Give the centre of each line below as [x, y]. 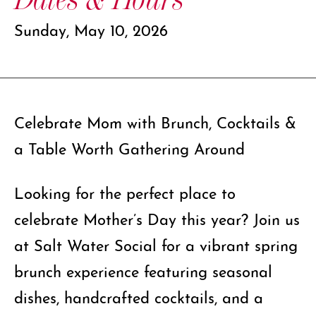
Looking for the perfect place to [125, 192]
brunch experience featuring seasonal [143, 270]
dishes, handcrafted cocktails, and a [139, 296]
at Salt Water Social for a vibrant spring [156, 244]
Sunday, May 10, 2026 [91, 29]
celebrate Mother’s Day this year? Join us [157, 218]
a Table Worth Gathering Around [129, 147]
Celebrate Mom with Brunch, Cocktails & [155, 121]
